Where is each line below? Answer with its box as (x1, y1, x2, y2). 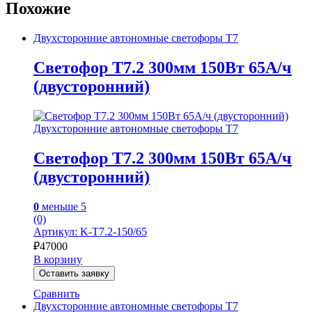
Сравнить (33, 287, 79, 299)
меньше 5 (39, 200, 86, 212)
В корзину (33, 253, 82, 265)
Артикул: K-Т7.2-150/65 (33, 225, 147, 237)
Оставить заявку (39, 267, 109, 279)
